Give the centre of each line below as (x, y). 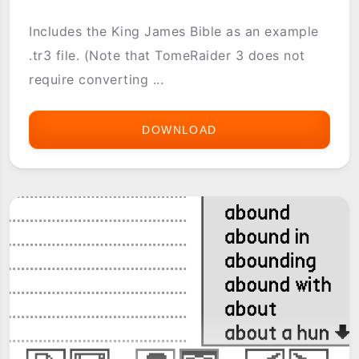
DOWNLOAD (179, 130)
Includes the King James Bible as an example (174, 32)
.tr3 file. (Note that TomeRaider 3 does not (167, 56)
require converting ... (97, 80)
